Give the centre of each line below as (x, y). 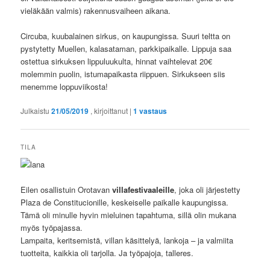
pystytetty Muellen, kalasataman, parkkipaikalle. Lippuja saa (126, 49)
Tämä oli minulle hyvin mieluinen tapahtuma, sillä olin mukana (129, 215)
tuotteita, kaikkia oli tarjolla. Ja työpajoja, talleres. (107, 253)
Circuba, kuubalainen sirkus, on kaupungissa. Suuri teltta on (126, 36)
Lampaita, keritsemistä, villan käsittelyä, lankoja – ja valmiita (127, 240)
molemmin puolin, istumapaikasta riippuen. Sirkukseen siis (123, 74)
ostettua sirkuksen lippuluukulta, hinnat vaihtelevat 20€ (117, 61)
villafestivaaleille (143, 189)
